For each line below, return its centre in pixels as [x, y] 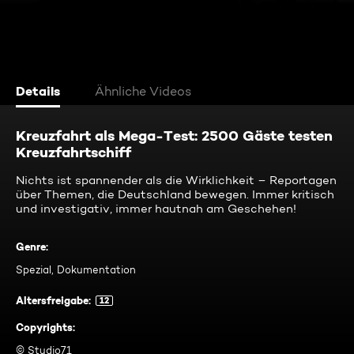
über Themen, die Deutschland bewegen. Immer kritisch [175, 194]
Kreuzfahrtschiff [73, 152]
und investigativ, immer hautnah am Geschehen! [156, 209]
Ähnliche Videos [143, 91]
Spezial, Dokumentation [76, 269]
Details [38, 91]
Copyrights [44, 327]
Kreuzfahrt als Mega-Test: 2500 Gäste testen [174, 136]
